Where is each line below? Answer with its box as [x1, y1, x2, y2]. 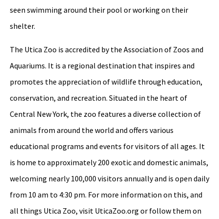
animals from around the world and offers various [10, 125, 174, 135]
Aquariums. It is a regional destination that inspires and [10, 60, 195, 70]
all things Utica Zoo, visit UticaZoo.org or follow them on [10, 205, 201, 216]
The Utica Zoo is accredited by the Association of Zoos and [10, 44, 203, 54]
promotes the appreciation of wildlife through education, [10, 76, 202, 87]
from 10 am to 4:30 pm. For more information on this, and [10, 189, 202, 199]
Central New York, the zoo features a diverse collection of [10, 109, 201, 119]
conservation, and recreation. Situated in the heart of [10, 92, 187, 103]
